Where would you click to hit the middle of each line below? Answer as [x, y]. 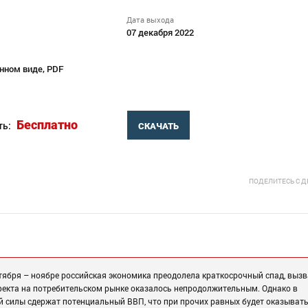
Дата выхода [151, 20]
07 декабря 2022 [161, 33]
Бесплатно [47, 125]
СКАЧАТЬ [158, 126]
